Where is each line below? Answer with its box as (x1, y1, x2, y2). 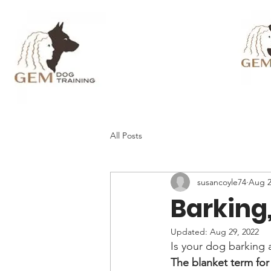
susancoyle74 (197, 176, 246, 188)
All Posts (110, 129, 142, 141)
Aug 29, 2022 (210, 226, 259, 237)
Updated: (171, 226, 210, 237)
